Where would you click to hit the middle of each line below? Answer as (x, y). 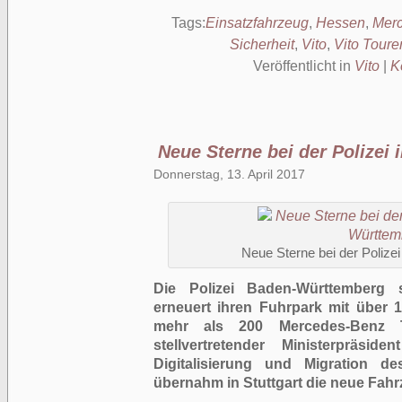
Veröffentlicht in (303, 66)
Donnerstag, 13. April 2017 (229, 174)
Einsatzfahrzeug (257, 23)
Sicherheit (262, 44)
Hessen (340, 23)
